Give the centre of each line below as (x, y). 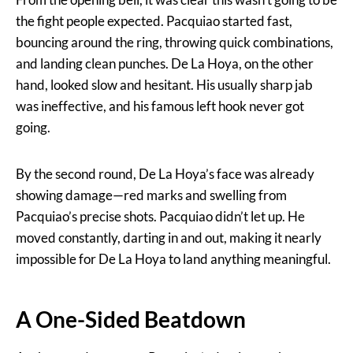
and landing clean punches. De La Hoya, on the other (165, 64)
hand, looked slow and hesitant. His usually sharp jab (164, 85)
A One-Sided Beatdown (131, 320)
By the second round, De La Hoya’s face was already (165, 174)
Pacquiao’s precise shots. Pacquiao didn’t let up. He (160, 217)
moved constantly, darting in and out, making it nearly (169, 238)
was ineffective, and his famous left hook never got (160, 106)
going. (33, 128)
